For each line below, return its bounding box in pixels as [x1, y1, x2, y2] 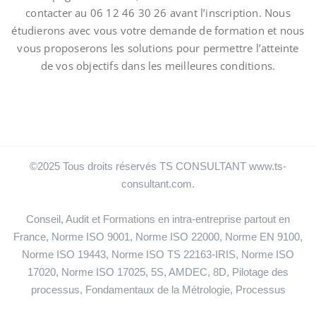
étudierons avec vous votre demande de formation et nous [11, 23, 305, 37]
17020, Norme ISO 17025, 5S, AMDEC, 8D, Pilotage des [28, 266, 288, 278]
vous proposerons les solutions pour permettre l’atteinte [17, 41, 299, 55]
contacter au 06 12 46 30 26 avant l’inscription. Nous [25, 6, 291, 20]
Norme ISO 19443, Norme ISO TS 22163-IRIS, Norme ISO [22, 248, 294, 260]
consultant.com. [121, 178, 195, 190]
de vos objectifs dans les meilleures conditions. [40, 59, 276, 73]
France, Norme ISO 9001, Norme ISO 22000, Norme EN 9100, [13, 231, 303, 243]
